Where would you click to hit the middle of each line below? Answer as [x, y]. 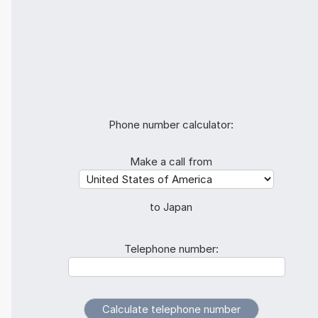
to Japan [171, 207]
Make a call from [171, 162]
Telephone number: [171, 249]
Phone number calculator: [171, 125]
